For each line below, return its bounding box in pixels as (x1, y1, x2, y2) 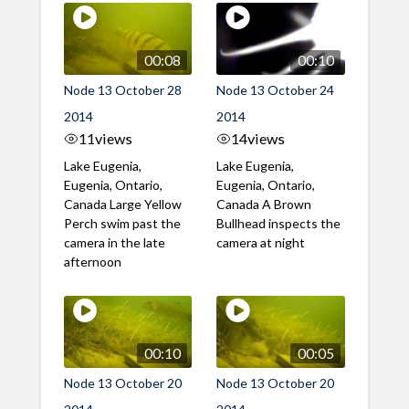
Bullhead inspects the (216, 215, 341, 232)
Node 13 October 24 (216, 82, 335, 99)
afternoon (63, 254, 121, 270)
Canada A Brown (216, 196, 312, 213)
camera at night (216, 235, 306, 251)
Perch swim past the (63, 215, 181, 232)
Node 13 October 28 (63, 82, 182, 99)
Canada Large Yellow (63, 196, 182, 213)
